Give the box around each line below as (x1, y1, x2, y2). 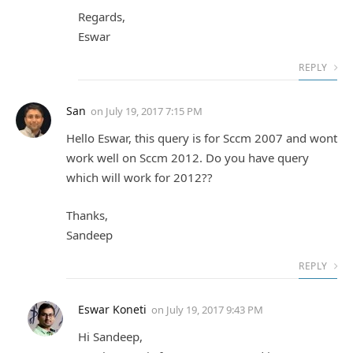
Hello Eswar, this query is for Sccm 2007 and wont (66, 130, 337, 147)
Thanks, (66, 206, 108, 223)
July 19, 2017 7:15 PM (106, 104, 203, 119)
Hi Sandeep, (78, 328, 143, 344)
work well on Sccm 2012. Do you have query (66, 150, 309, 166)
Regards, (78, 9, 125, 25)
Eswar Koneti (78, 301, 147, 317)
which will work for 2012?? (66, 169, 213, 186)
